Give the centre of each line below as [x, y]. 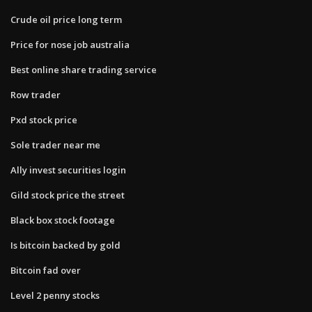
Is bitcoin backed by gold [65, 245]
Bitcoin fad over [46, 270]
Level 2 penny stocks [55, 295]
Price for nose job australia [70, 44]
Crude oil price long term [66, 19]
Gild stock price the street [68, 195]
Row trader [36, 94]
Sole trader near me [55, 145]
